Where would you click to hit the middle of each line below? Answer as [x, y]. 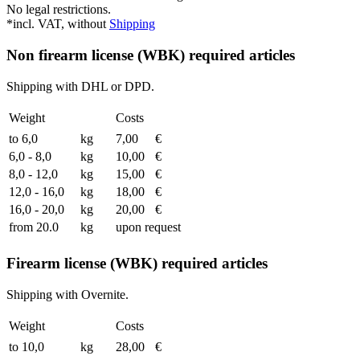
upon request [148, 227]
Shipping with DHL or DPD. [80, 86]
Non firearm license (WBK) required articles [151, 55]
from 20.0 [34, 227]
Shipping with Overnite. [67, 294]
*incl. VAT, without [58, 24]
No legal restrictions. [59, 10]
